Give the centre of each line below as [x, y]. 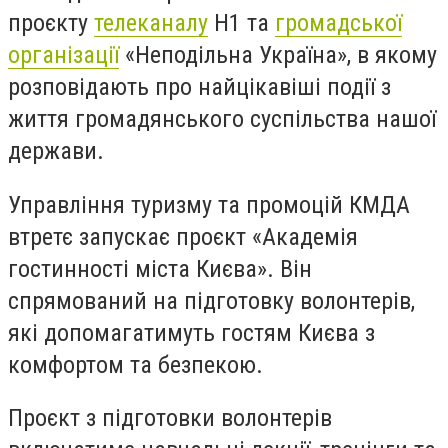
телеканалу [151, 23]
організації [63, 55]
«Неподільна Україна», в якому [278, 55]
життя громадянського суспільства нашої [222, 119]
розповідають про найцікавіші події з [199, 87]
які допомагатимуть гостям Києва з [191, 332]
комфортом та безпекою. [135, 364]
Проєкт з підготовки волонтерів [170, 418]
